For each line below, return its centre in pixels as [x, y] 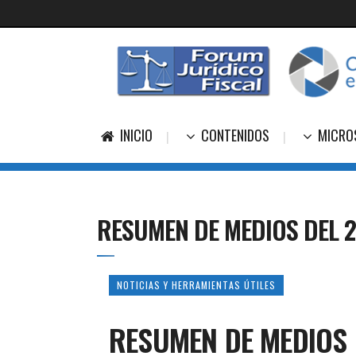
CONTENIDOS [235, 135]
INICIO [136, 135]
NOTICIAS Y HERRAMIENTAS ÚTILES [196, 285]
